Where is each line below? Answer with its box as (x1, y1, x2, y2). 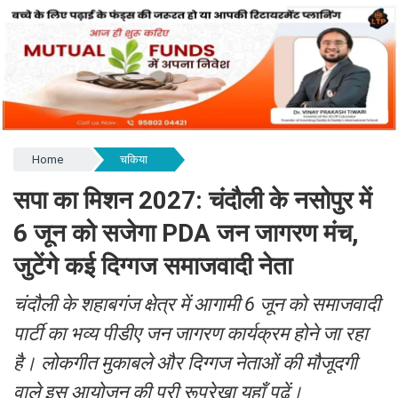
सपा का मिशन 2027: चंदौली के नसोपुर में (13, 186, 372, 215)
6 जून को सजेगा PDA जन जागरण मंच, (13, 219, 359, 248)
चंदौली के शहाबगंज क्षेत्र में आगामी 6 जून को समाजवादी (13, 293, 380, 315)
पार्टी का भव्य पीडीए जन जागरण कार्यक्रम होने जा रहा (13, 322, 368, 345)
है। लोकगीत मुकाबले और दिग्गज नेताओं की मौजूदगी (13, 352, 357, 374)
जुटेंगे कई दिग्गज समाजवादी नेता (13, 251, 292, 281)
